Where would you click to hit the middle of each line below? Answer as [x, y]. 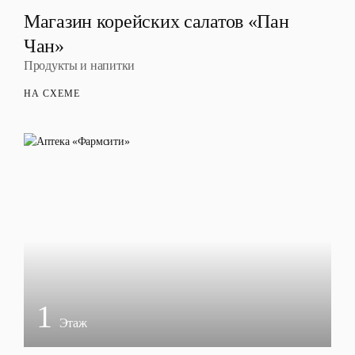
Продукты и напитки [79, 65]
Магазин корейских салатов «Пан [157, 21]
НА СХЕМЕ [52, 94]
